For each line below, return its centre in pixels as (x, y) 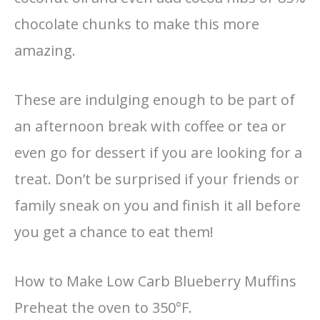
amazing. (45, 51)
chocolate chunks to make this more (137, 24)
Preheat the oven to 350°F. (103, 308)
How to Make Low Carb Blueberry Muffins (155, 281)
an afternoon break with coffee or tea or (150, 126)
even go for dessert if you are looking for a (158, 153)
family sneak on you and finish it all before (157, 206)
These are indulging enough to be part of (155, 100)
